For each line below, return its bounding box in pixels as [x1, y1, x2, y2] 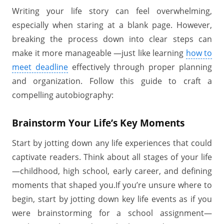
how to [185, 47, 212, 58]
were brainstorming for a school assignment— [12, 207, 212, 218]
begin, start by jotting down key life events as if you [12, 193, 212, 204]
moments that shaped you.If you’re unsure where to [12, 179, 212, 190]
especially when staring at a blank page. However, [12, 19, 212, 30]
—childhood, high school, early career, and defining [12, 165, 212, 176]
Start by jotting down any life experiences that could [12, 137, 212, 148]
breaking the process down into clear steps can [12, 33, 212, 44]
